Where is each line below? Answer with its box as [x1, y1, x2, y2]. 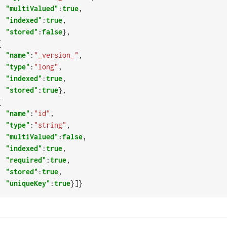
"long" [33, 62, 58, 71]
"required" [5, 156, 46, 165]
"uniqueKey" [5, 179, 50, 188]
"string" [33, 121, 66, 130]
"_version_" [33, 51, 79, 60]
